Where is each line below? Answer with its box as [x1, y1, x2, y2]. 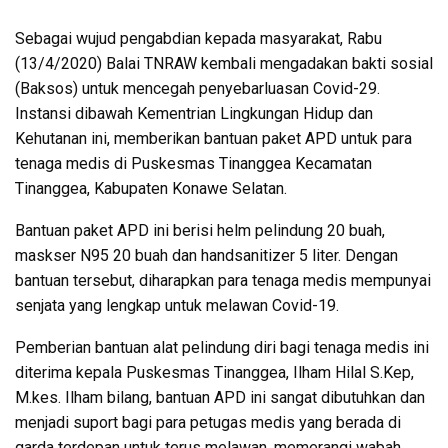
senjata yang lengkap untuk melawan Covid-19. [15, 295, 339, 315]
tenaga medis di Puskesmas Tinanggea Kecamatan [15, 153, 372, 173]
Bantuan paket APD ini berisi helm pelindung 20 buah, [15, 220, 385, 240]
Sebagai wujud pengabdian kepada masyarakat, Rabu [15, 28, 382, 48]
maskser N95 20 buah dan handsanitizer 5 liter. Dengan [15, 245, 398, 265]
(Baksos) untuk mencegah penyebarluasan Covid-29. [15, 78, 380, 98]
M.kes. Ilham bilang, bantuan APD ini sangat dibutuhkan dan [15, 387, 425, 407]
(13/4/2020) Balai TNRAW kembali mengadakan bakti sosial [15, 53, 433, 73]
